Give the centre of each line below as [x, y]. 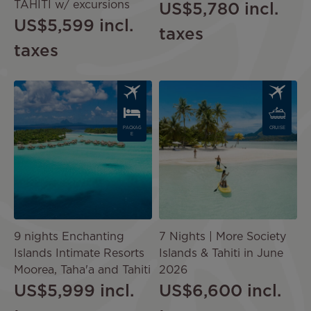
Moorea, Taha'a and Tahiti [82, 271]
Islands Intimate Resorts [79, 254]
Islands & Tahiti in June [221, 254]
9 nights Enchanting [69, 237]
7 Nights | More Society [222, 237]
